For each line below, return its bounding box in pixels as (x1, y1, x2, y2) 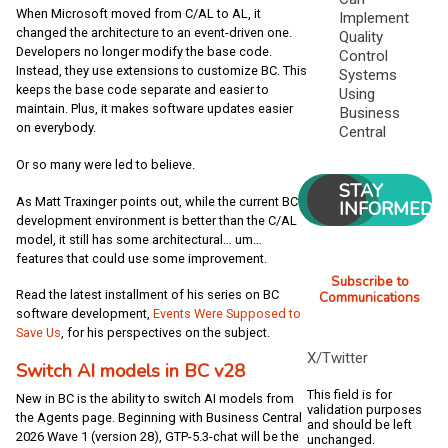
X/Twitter (307, 348, 369, 367)
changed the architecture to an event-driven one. (16, 24, 292, 40)
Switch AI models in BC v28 (16, 358, 245, 384)
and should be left (307, 416, 413, 432)
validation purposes (307, 401, 423, 417)
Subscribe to (330, 271, 409, 291)
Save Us (16, 325, 61, 341)
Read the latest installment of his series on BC (16, 287, 279, 303)
